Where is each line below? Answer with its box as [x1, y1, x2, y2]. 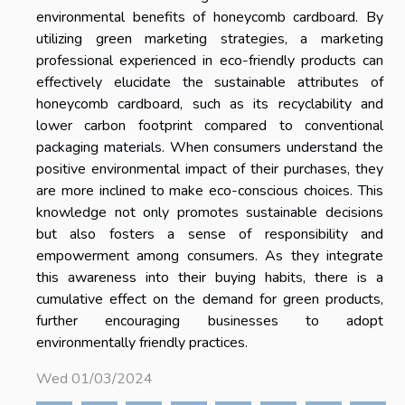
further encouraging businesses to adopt [36, 311, 383, 332]
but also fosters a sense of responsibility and [36, 224, 383, 245]
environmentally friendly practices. [36, 333, 248, 353]
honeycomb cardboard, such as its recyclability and [36, 94, 383, 115]
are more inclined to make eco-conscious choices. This [36, 181, 383, 202]
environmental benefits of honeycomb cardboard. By [36, 7, 383, 28]
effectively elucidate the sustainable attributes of [36, 72, 383, 93]
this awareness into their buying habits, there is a [36, 268, 383, 288]
